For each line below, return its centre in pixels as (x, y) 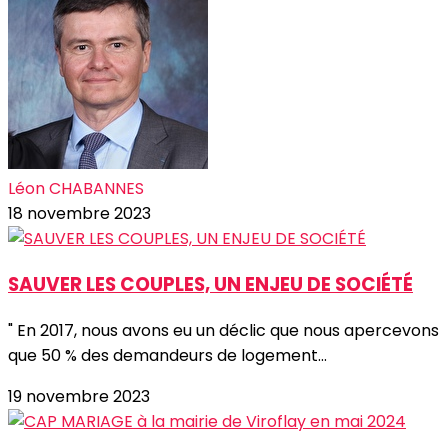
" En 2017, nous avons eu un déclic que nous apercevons (223, 330)
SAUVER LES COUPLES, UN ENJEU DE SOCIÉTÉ (210, 285)
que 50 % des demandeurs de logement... (167, 355)
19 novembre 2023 (79, 396)
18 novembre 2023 (79, 214)
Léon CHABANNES (76, 189)
